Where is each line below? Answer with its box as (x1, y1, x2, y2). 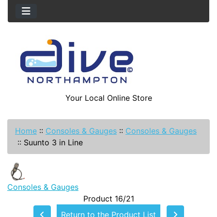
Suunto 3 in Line (24, 138, 83, 148)
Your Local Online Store (65, 93, 152, 103)
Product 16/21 (83, 194, 134, 204)
